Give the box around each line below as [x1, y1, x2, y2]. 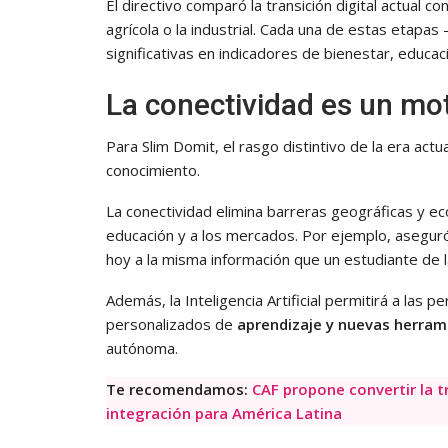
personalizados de [106, 313, 237, 334]
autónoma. [106, 337, 178, 358]
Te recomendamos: [106, 378, 252, 399]
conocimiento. [106, 159, 200, 180]
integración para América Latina [106, 402, 342, 423]
